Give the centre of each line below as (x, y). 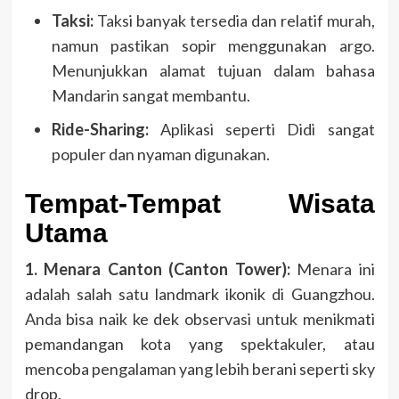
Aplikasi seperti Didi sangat (261, 129)
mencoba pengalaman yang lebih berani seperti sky (199, 368)
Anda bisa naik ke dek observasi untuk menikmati (199, 318)
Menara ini (332, 269)
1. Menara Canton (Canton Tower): (157, 269)
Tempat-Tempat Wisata (199, 203)
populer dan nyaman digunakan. (160, 154)
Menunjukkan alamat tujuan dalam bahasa (213, 70)
